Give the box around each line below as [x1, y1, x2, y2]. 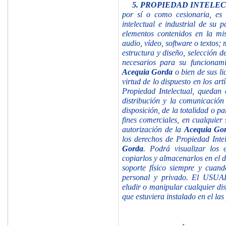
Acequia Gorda [122, 67, 175, 76]
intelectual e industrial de [122, 19, 210, 28]
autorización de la [122, 125, 184, 134]
